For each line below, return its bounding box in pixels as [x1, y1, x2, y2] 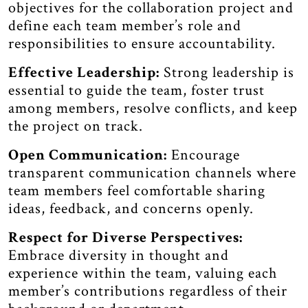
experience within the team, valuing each [8, 263, 277, 283]
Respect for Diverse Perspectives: [8, 228, 243, 247]
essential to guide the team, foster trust [8, 80, 265, 100]
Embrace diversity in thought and [8, 245, 229, 265]
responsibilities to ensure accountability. [8, 34, 276, 54]
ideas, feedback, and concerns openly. [8, 199, 254, 219]
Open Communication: [8, 145, 167, 165]
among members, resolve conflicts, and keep [8, 98, 298, 118]
